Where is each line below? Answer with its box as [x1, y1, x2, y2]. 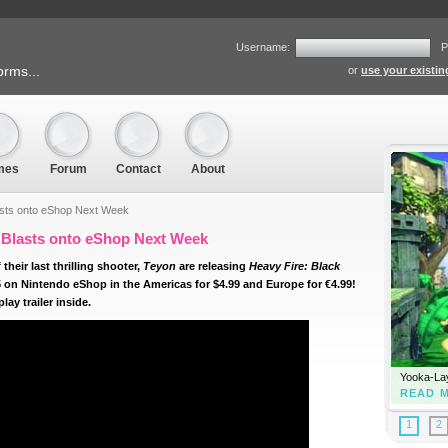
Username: [236, 40, 290, 53]
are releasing [175, 260, 249, 273]
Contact [115, 162, 161, 177]
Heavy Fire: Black [248, 260, 340, 273]
